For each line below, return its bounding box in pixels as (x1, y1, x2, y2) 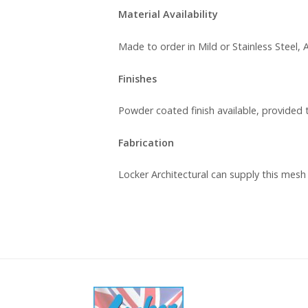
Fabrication (118, 135, 174, 149)
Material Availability (118, 8, 218, 21)
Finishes (118, 71, 157, 85)
